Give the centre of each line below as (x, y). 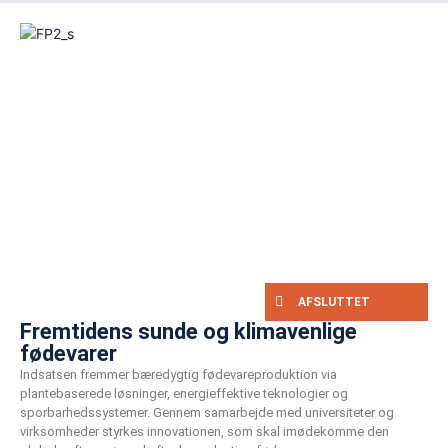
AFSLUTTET (333, 302)
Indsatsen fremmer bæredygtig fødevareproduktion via (178, 375)
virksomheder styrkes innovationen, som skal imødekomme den (204, 432)
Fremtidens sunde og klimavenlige (188, 332)
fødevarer (68, 354)
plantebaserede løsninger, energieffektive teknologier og (184, 394)
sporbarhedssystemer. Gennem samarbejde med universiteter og (207, 413)
